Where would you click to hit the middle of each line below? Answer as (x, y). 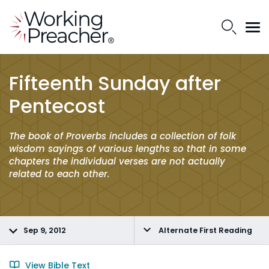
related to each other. (59, 174)
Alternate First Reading (204, 230)
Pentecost (57, 106)
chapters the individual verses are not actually (117, 161)
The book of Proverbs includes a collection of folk (122, 136)
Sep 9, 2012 (45, 230)
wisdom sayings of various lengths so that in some (128, 149)
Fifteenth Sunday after (115, 83)
